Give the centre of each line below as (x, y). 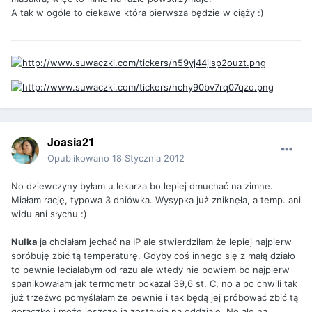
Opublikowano (80, 158)
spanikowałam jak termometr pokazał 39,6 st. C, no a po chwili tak (154, 283)
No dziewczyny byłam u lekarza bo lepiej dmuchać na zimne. (142, 186)
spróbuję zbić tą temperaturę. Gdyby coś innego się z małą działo (153, 255)
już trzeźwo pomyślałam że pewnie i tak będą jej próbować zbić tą (155, 297)
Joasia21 (71, 141)
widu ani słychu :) (49, 213)
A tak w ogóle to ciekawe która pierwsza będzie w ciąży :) (138, 12)
